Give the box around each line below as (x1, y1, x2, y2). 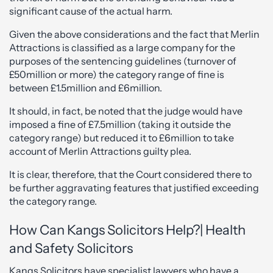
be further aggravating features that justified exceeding (9, 182, 259, 194)
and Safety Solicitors (9, 240, 133, 257)
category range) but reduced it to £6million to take (9, 132, 234, 144)
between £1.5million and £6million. (9, 82, 162, 94)
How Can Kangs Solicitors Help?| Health (9, 222, 246, 238)
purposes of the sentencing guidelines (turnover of (9, 55, 236, 67)
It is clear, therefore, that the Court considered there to (9, 168, 252, 180)
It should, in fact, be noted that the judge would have (9, 105, 243, 117)
